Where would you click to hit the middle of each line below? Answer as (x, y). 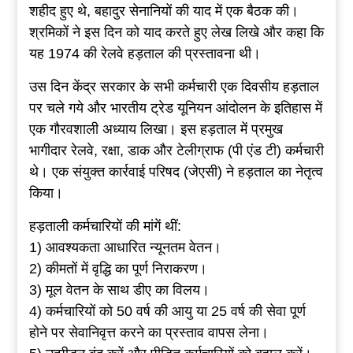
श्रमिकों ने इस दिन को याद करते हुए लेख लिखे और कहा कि (176, 33)
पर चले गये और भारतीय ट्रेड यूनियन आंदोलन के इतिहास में (175, 108)
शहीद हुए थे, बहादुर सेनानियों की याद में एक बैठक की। (163, 11)
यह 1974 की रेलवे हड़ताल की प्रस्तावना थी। (145, 54)
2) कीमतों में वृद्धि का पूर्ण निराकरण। (118, 269)
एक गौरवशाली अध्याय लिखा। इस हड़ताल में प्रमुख (156, 130)
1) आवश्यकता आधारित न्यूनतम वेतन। (125, 248)
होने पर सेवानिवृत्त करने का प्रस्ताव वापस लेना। (149, 333)
